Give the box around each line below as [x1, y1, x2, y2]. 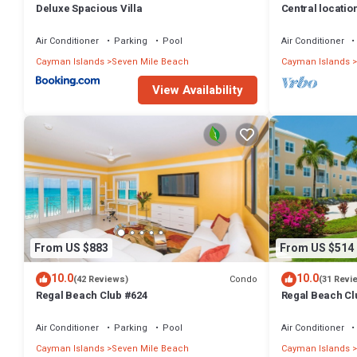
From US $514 [279, 239, 354, 257]
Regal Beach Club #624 [36, 288, 147, 304]
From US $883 [34, 239, 108, 257]
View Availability [151, 81, 243, 100]
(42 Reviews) [73, 273, 128, 287]
